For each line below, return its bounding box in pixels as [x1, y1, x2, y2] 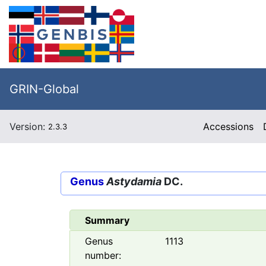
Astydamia [106, 175, 161, 188]
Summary [85, 214, 129, 227]
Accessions [203, 121, 254, 132]
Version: [9, 121, 48, 132]
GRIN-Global [9, 82, 79, 96]
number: [85, 249, 121, 262]
